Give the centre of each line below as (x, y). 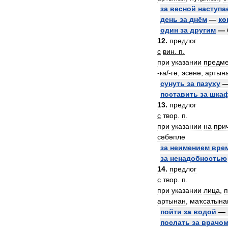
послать (175, 222)
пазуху (208, 83)
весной (183, 9)
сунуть (173, 83)
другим (203, 30)
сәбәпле (171, 137)
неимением (190, 148)
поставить (179, 94)
